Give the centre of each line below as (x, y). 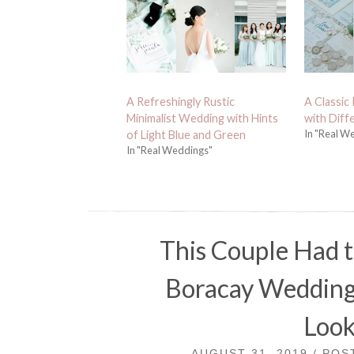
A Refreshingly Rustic (181, 102)
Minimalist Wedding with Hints (203, 118)
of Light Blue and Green (186, 135)
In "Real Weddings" (170, 150)
